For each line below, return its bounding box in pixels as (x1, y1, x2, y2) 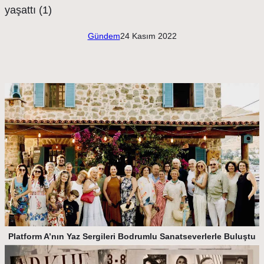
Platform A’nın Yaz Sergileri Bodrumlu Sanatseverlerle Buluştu (8, 231, 256, 241)
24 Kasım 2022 (120, 31, 177, 41)
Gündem (87, 31, 120, 41)
